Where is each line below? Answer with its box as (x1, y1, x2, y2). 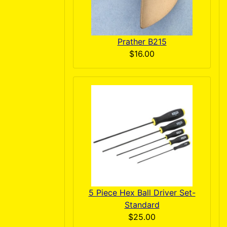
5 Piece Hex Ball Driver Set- (88, 187, 196, 198)
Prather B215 (117, 36, 167, 47)
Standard (124, 199, 160, 210)
